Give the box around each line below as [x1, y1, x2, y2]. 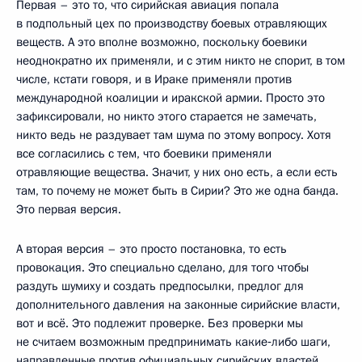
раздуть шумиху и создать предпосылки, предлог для [16, 278, 304, 294]
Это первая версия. [16, 201, 121, 217]
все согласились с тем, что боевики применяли [16, 145, 271, 162]
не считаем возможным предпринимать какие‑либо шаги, [16, 334, 330, 350]
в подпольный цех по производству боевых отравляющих [16, 15, 327, 32]
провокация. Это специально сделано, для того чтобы [16, 259, 309, 276]
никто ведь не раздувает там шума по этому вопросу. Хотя [16, 127, 331, 143]
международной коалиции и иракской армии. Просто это [16, 90, 325, 106]
